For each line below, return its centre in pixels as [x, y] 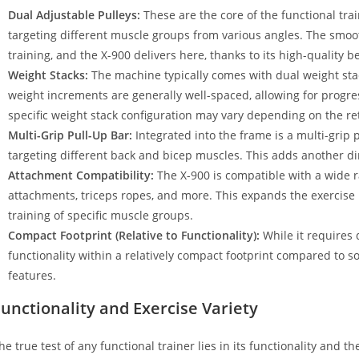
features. [32, 275]
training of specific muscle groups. [101, 215]
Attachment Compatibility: [81, 175]
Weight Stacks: [48, 75]
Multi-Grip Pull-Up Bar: [70, 135]
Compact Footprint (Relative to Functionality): [134, 235]
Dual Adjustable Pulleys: [74, 14]
